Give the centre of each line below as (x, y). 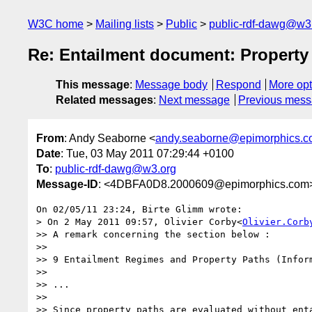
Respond (238, 85)
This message (93, 85)
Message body (171, 85)
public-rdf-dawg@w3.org (116, 169)
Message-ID (67, 184)
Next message (194, 100)
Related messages (104, 100)
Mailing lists (125, 24)
